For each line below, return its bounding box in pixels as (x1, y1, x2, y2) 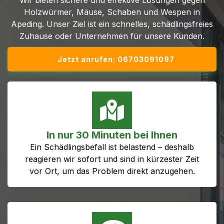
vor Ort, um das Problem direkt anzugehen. (29, 165, 195, 176)
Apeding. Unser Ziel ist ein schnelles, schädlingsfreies (11, 19, 213, 29)
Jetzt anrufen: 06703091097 (57, 55, 174, 63)
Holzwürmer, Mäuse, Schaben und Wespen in (24, 7, 200, 17)
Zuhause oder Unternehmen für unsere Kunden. (19, 31, 204, 41)
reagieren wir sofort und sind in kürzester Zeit (25, 153, 199, 164)
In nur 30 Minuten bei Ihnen (46, 128, 177, 141)
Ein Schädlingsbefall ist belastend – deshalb (30, 141, 194, 152)
